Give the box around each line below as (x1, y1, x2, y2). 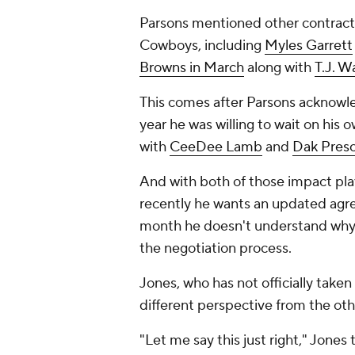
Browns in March (139, 59, 244, 78)
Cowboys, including (139, 36, 265, 55)
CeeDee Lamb (170, 138, 262, 157)
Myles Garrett (265, 36, 353, 55)
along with (244, 59, 315, 78)
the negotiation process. (139, 239, 292, 258)
